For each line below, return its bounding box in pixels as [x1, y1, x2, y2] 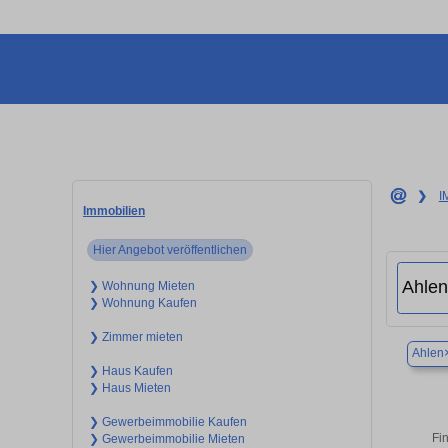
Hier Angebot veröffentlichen [93, 242, 248, 257]
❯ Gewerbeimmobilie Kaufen [88, 414, 247, 429]
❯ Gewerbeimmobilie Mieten [88, 431, 245, 446]
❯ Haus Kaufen [88, 363, 173, 378]
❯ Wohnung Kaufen [88, 295, 197, 310]
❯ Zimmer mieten [88, 329, 183, 344]
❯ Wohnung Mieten [88, 278, 195, 293]
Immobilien [83, 203, 145, 218]
